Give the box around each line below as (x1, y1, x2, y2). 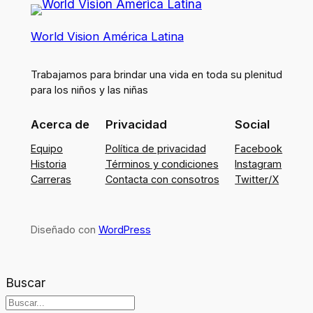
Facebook (235, 143, 283, 155)
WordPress (98, 224, 151, 236)
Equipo (30, 143, 63, 155)
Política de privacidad (105, 143, 206, 155)
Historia (30, 158, 66, 170)
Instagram (235, 158, 282, 170)
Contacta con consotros (105, 173, 219, 186)
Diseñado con (30, 224, 99, 236)
